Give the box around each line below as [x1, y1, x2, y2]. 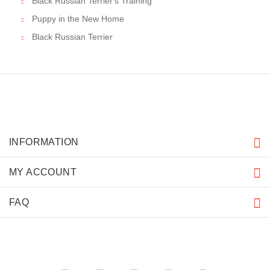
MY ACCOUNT [9, 167, 77, 178]
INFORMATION [9, 137, 79, 148]
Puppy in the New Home [32, 14, 124, 24]
